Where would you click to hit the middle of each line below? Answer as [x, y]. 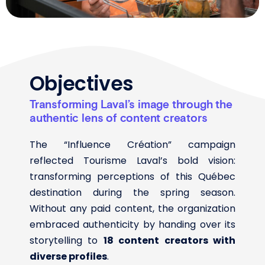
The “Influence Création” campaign [132, 144]
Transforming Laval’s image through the [131, 104]
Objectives [82, 83]
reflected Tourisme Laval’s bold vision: [132, 160]
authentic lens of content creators [119, 117]
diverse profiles [68, 256]
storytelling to [67, 240]
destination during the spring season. [132, 192]
